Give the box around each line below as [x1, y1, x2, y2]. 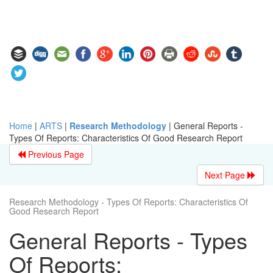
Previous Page [26, 147, 84, 160]
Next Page [205, 168, 247, 181]
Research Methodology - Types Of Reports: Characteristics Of [9, 195, 248, 208]
